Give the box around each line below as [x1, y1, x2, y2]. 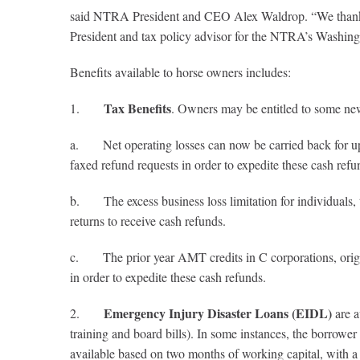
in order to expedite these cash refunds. [70, 268, 266, 285]
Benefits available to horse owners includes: [70, 63, 291, 80]
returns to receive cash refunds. [70, 212, 226, 229]
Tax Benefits [104, 99, 171, 117]
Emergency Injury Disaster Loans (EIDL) [104, 304, 332, 322]
